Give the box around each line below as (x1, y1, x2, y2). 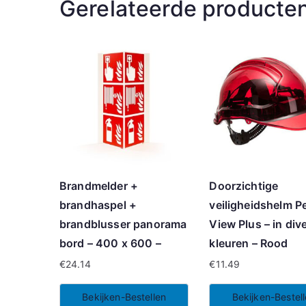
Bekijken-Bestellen (82, 290, 167, 303)
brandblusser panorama (59, 217, 187, 231)
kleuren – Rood (209, 236, 288, 250)
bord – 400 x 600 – (59, 236, 161, 250)
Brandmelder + (59, 178, 139, 193)
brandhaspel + (59, 197, 137, 212)
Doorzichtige (209, 178, 279, 193)
